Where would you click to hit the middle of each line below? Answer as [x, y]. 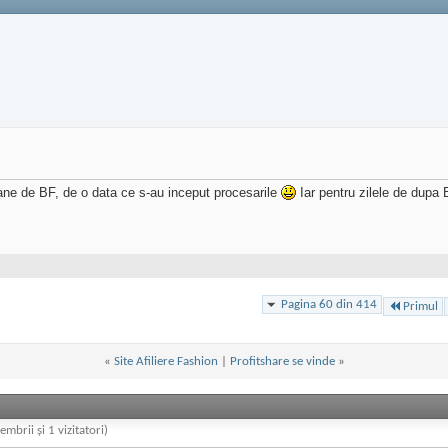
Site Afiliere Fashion [165, 361]
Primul [420, 306]
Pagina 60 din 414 [329, 304]
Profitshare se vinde [282, 361]
